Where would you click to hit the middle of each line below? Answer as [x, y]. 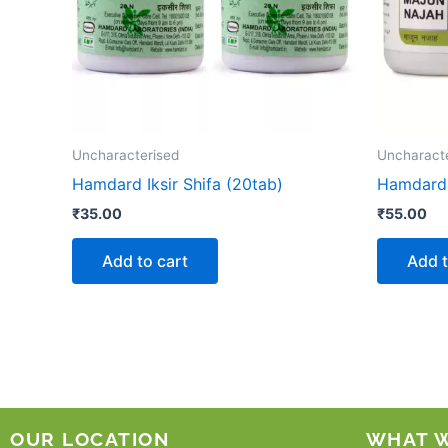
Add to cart [145, 261]
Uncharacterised [125, 155]
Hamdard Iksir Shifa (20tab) [177, 183]
